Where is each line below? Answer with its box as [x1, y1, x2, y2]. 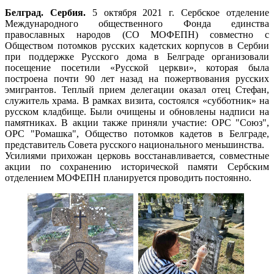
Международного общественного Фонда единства [5, 18, 269, 29]
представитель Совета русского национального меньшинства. [5, 139, 264, 150]
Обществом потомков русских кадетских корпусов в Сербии [5, 40, 269, 51]
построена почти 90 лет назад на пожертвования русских [5, 73, 269, 84]
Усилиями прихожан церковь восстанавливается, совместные [5, 150, 269, 161]
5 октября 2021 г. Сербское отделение [85, 7, 270, 18]
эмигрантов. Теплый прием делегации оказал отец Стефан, [5, 84, 269, 95]
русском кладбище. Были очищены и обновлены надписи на [5, 106, 269, 117]
